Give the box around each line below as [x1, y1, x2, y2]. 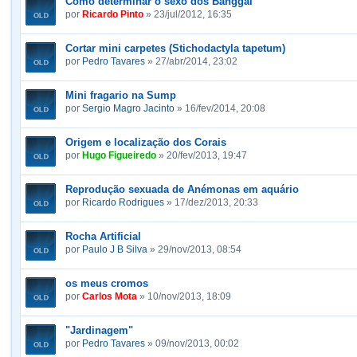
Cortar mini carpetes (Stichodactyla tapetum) [65, 42, 285, 54]
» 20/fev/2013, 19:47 [156, 150, 247, 161]
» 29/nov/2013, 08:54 [147, 244, 241, 255]
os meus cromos [65, 277, 148, 289]
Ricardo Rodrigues [82, 197, 164, 208]
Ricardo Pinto [82, 9, 143, 20]
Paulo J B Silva [82, 244, 147, 255]
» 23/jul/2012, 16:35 [143, 9, 232, 20]
